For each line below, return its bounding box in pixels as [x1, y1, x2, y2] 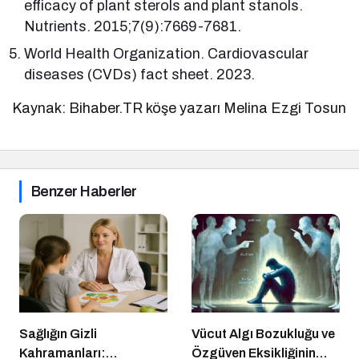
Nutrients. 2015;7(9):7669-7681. [24, 18, 242, 34]
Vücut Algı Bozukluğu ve [192, 327, 335, 341]
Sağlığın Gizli [19, 327, 97, 341]
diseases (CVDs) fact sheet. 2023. [24, 66, 256, 83]
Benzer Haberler [31, 183, 137, 200]
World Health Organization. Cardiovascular [24, 45, 309, 62]
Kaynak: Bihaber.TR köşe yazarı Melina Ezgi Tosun [12, 99, 347, 116]
